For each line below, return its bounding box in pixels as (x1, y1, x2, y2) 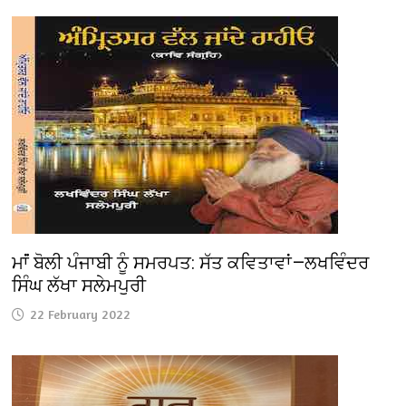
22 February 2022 (30, 305, 131, 322)
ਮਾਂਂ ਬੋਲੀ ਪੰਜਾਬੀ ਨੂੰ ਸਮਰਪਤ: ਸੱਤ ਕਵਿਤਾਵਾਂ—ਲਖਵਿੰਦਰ (12, 251, 370, 274)
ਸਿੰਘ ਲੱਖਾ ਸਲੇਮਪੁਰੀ (12, 274, 147, 296)
